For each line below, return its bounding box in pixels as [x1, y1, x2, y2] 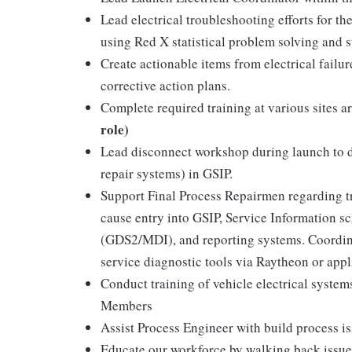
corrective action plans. [101, 76, 230, 94]
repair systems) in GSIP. [101, 164, 233, 182]
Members [101, 296, 152, 314]
